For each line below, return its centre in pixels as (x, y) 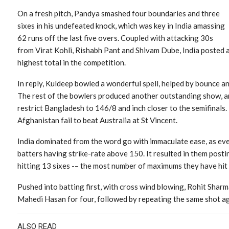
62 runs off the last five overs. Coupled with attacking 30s (115, 38)
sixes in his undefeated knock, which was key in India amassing (121, 25)
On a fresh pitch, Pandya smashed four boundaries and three (119, 13)
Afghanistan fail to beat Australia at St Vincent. (97, 120)
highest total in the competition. (72, 62)
